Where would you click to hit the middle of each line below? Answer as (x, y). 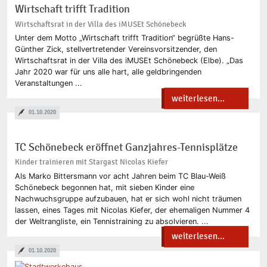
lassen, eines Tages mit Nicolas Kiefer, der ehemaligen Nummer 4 (132, 210)
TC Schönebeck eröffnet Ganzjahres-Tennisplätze (126, 148)
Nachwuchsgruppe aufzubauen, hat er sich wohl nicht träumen (128, 198)
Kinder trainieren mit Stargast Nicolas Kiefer (91, 162)
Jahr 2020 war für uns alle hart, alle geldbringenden (108, 72)
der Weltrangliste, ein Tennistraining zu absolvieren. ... (111, 221)
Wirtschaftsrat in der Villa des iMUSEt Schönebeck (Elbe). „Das (129, 61)
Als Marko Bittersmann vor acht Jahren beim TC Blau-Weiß (120, 176)
